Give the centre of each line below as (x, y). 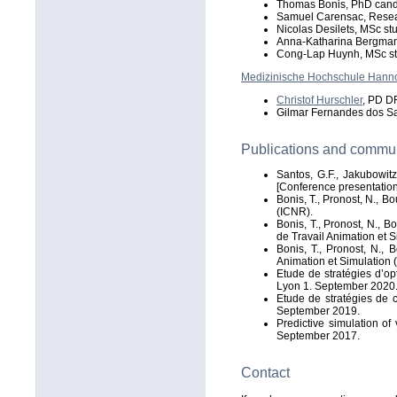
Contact (265, 373)
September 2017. (318, 336)
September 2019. (318, 311)
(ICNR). (295, 212)
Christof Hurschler (319, 100)
